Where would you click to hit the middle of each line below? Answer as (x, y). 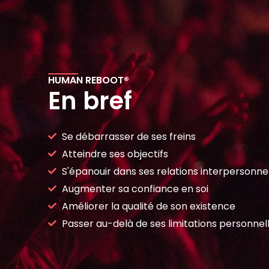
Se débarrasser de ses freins (128, 136)
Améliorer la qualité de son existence (148, 206)
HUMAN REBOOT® (89, 80)
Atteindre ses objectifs (115, 154)
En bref (90, 101)
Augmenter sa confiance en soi (135, 189)
